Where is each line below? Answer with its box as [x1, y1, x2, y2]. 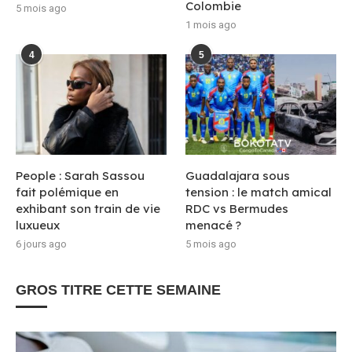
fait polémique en [16, 184, 119, 200]
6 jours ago [16, 237, 67, 250]
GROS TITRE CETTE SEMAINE [16, 281, 221, 298]
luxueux [16, 217, 60, 233]
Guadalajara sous [185, 167, 291, 183]
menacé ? [185, 217, 242, 233]
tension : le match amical [185, 184, 332, 200]
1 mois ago [185, 18, 237, 31]
